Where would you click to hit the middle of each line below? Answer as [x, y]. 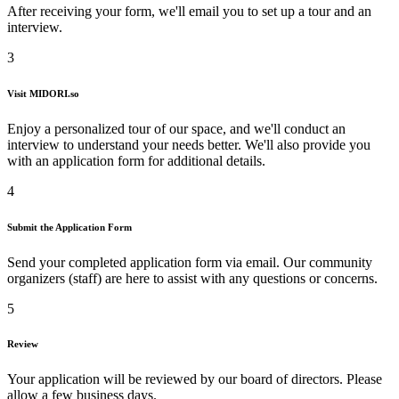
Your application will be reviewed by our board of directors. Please [195, 379]
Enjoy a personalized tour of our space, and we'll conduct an [176, 128]
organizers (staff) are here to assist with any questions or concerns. [192, 278]
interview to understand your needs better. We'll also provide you [189, 144]
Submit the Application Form [69, 227]
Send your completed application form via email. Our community [190, 262]
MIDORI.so [54, 93]
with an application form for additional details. [136, 160]
